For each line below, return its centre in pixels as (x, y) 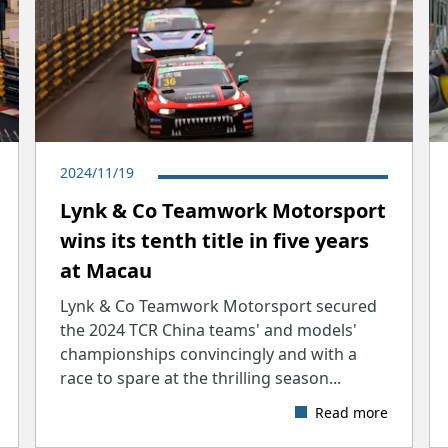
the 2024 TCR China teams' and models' (208, 329)
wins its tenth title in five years (214, 240)
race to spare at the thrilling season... (200, 377)
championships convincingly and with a (208, 353)
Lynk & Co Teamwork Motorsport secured (218, 305)
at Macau (105, 270)
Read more (352, 412)
